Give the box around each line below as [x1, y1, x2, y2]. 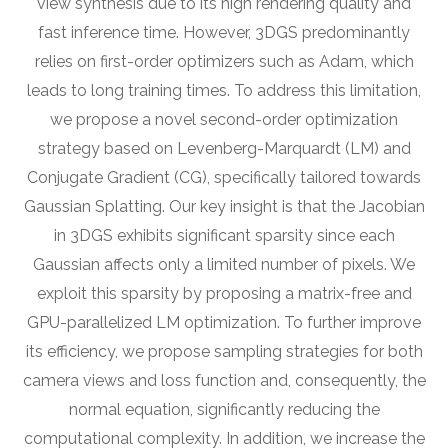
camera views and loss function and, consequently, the [22, 371, 426, 391]
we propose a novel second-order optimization [50, 110, 398, 130]
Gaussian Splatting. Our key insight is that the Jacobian [23, 197, 425, 217]
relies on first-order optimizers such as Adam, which [34, 52, 414, 72]
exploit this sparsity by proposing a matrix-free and [36, 284, 412, 304]
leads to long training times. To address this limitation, [27, 81, 421, 101]
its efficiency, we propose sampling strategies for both [25, 342, 423, 362]
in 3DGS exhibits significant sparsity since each [53, 226, 395, 246]
